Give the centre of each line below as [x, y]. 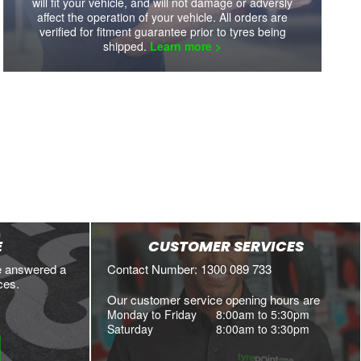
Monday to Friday [162, 314]
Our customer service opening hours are [214, 299]
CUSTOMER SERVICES [226, 246]
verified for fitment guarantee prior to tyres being [162, 31]
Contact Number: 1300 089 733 [189, 268]
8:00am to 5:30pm [263, 314]
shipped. [127, 46]
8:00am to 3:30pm [263, 328]
